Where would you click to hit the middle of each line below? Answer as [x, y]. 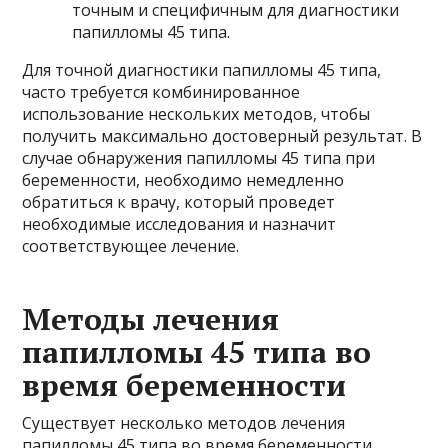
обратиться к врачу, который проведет [179, 202]
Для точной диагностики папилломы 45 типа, [202, 70]
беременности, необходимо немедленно [183, 180]
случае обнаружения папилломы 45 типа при [199, 158]
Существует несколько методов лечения [184, 423]
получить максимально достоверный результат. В [222, 136]
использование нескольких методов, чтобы [196, 114]
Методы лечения [151, 319]
